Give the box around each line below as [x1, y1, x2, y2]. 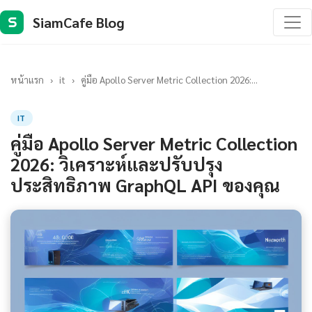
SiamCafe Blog [33, 13, 125, 31]
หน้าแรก [10, 73, 44, 86]
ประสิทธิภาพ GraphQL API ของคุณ [10, 173, 280, 196]
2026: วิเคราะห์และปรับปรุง [10, 153, 223, 175]
